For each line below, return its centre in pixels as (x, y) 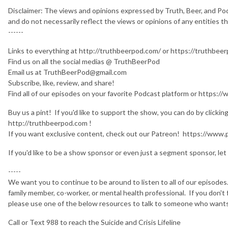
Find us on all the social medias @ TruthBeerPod (84, 61)
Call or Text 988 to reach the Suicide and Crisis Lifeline (94, 222)
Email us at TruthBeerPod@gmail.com (67, 72)
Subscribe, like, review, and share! (61, 82)
